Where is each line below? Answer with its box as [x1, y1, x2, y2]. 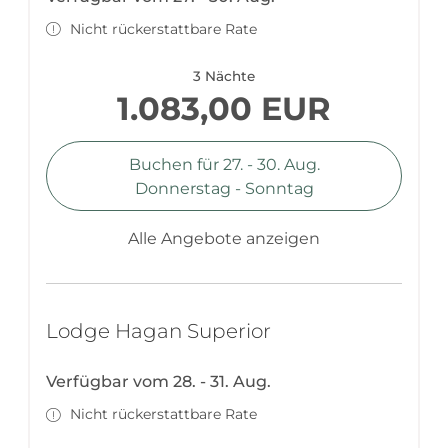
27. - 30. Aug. [222, 154, 320, 174]
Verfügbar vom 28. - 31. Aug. [46, 372, 271, 392]
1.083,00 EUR [117, 89, 331, 129]
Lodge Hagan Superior [46, 319, 271, 344]
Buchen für [128, 154, 223, 174]
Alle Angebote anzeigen [128, 229, 320, 249]
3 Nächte [193, 68, 255, 85]
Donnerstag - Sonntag [134, 178, 314, 198]
